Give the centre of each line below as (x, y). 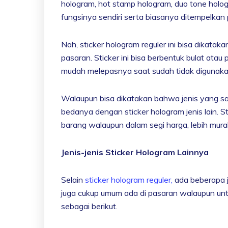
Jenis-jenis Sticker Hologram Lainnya (135, 152)
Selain (73, 179)
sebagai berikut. (89, 206)
